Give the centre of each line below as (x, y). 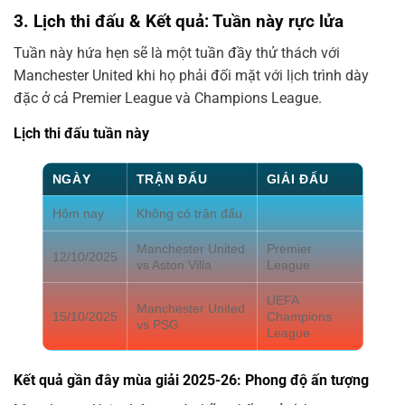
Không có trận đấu (189, 213)
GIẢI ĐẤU (297, 179)
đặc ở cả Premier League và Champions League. (168, 98)
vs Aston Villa (174, 264)
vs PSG (157, 324)
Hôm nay (78, 213)
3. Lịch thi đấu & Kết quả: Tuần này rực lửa (179, 22)
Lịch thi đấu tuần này (81, 133)
